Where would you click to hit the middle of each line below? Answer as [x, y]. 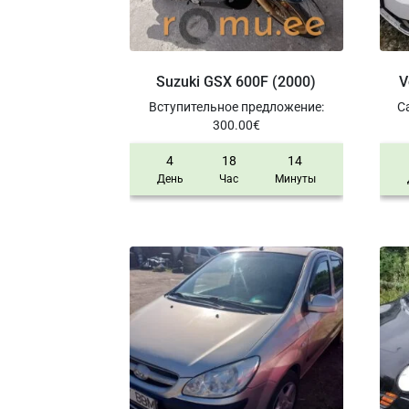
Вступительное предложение [235, 107]
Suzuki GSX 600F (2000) [236, 82]
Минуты [295, 179]
